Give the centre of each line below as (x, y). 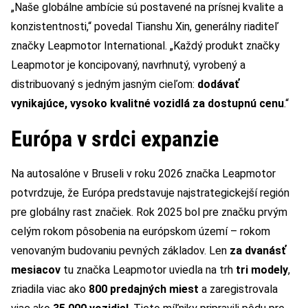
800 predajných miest (144, 289)
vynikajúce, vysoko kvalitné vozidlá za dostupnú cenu (147, 104)
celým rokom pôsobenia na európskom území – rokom (141, 232)
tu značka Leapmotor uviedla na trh (148, 270)
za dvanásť (258, 251)
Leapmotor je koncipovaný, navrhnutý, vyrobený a (128, 65)
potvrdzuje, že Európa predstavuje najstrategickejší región (150, 193)
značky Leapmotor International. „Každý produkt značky (145, 46)
